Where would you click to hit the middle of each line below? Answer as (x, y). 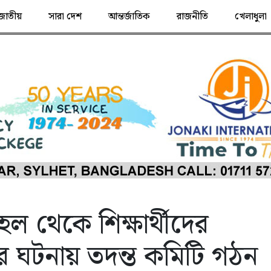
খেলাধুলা (250, 17)
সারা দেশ (65, 17)
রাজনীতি (192, 17)
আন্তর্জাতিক (129, 17)
